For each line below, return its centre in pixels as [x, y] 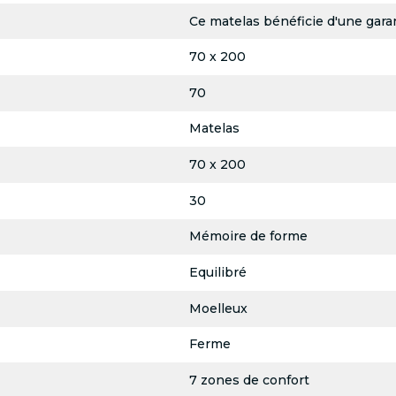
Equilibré [217, 273]
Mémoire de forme [248, 236]
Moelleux [218, 308]
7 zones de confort [249, 381]
